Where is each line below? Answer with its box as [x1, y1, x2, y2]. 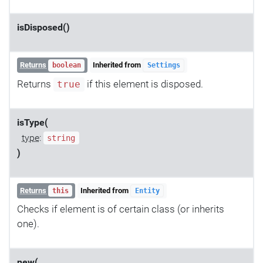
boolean [52, 61, 81, 70]
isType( [17, 117, 48, 128]
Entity [134, 187, 160, 195]
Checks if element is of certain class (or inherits [17, 203, 224, 215]
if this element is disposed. [84, 77, 203, 90]
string [47, 133, 76, 143]
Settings [147, 61, 180, 70]
